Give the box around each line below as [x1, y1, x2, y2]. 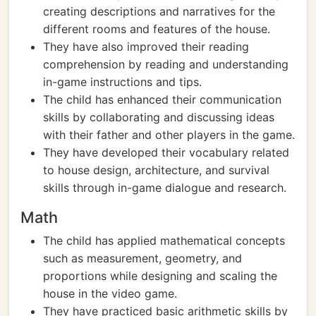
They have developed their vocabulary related [43, 145, 289, 159]
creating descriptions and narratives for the [43, 4, 275, 18]
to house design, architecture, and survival [43, 163, 269, 177]
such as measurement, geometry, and [43, 251, 242, 265]
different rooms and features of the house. [43, 22, 270, 36]
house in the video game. [43, 286, 177, 300]
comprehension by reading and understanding [43, 57, 288, 71]
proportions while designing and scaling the [43, 269, 277, 283]
